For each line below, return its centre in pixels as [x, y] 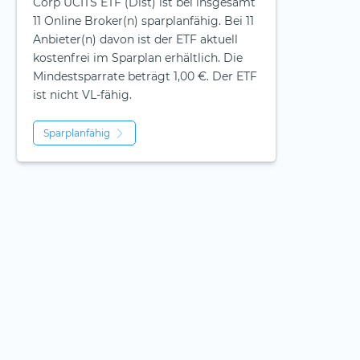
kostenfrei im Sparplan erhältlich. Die [138, 58]
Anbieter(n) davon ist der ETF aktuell [135, 40]
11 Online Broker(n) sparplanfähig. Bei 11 [143, 21]
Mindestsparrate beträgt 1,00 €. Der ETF [145, 77]
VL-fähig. [105, 95]
